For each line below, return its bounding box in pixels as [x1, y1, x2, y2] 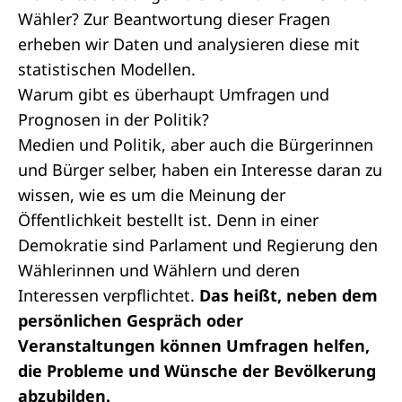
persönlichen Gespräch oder [18, 310, 243, 331]
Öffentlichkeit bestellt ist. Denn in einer [18, 209, 319, 231]
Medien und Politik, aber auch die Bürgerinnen [18, 134, 373, 155]
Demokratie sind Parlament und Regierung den [18, 234, 378, 256]
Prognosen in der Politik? [18, 109, 209, 130]
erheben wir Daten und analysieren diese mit [18, 33, 360, 55]
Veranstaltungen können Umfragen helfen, [18, 335, 370, 356]
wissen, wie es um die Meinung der [18, 184, 285, 205]
